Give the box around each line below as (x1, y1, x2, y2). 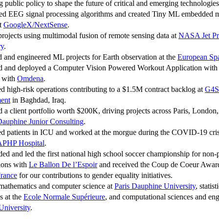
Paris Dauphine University (114, 182, 196, 191)
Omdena (17, 74, 44, 83)
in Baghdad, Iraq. (10, 96, 66, 105)
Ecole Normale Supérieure (23, 193, 105, 201)
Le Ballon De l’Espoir (29, 160, 97, 169)
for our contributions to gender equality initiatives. (17, 171, 173, 180)
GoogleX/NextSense (3, 21, 67, 29)
